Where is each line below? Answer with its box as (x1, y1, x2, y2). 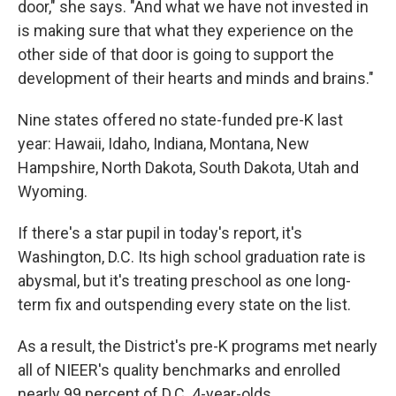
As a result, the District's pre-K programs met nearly (18, 337, 377, 355)
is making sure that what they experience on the (18, 21, 354, 40)
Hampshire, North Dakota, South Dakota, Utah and (18, 158, 359, 177)
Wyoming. (18, 182, 88, 201)
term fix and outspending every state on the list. (18, 295, 351, 314)
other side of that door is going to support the (18, 45, 334, 64)
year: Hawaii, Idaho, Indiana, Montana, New (18, 134, 309, 153)
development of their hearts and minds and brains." (18, 69, 374, 88)
